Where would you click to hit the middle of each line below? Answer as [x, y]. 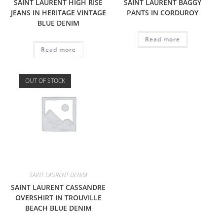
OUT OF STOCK [45, 81]
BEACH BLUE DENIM [58, 208]
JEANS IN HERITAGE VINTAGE [58, 12]
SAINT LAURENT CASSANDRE [58, 187]
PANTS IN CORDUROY [163, 12]
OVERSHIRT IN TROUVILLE [58, 198]
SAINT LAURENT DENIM [58, 175]
